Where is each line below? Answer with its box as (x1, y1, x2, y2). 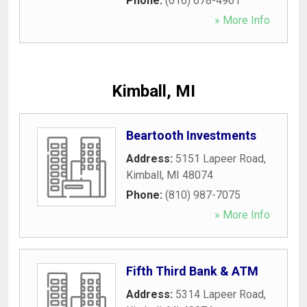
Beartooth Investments (126, 127, 256, 143)
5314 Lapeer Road (175, 287, 264, 301)
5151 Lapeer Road (175, 151, 264, 165)
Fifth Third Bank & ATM (126, 263, 258, 278)
